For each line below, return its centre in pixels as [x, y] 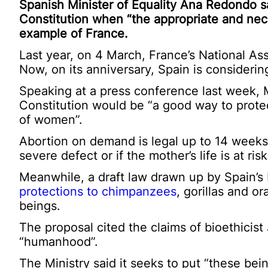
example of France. [74, 33]
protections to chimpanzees [98, 191]
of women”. [51, 119]
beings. [40, 205]
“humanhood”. [59, 241]
